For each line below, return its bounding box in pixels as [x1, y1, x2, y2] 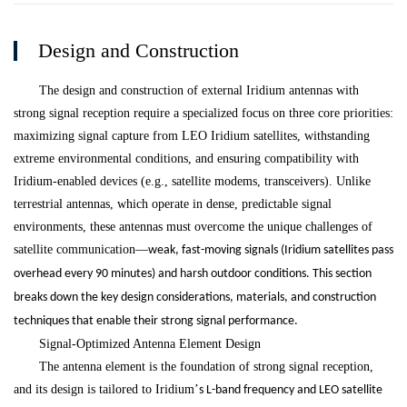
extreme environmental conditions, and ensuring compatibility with [14, 152, 359, 166]
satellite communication [14, 243, 135, 257]
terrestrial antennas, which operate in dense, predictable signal [14, 197, 332, 212]
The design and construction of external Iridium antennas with [39, 84, 359, 98]
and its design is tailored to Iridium [14, 382, 194, 397]
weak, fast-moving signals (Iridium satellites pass [148, 243, 393, 258]
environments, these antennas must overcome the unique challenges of [14, 220, 372, 234]
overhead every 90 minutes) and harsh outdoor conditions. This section [14, 267, 372, 282]
